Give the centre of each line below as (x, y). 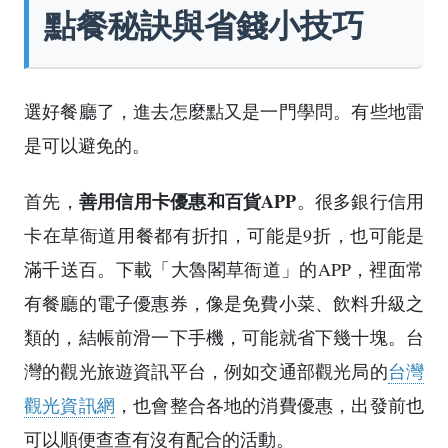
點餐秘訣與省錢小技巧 (204, 25)
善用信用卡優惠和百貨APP (187, 201)
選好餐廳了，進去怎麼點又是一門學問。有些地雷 (224, 111)
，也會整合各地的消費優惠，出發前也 (269, 405)
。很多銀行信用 (360, 201)
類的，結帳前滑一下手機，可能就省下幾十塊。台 (224, 337)
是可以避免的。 (87, 145)
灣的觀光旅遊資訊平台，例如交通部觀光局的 (206, 371)
